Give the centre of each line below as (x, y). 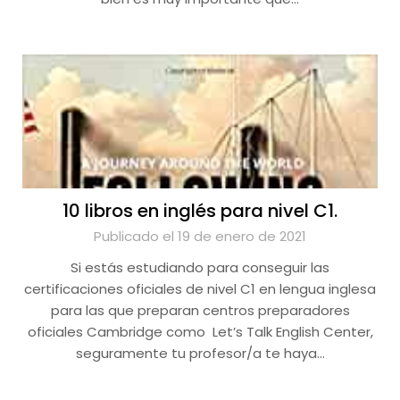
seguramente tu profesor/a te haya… (200, 353)
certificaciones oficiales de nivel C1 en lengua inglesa (200, 289)
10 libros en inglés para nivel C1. (200, 211)
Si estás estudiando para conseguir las (200, 267)
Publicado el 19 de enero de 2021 (200, 236)
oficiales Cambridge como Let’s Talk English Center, (200, 332)
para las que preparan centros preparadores (200, 310)
